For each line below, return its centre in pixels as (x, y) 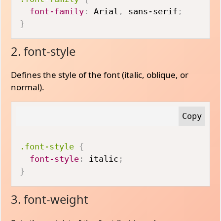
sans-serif (151, 11)
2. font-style (43, 51)
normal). (28, 87)
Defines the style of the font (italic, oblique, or (100, 75)
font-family (57, 11)
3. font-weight (50, 199)
